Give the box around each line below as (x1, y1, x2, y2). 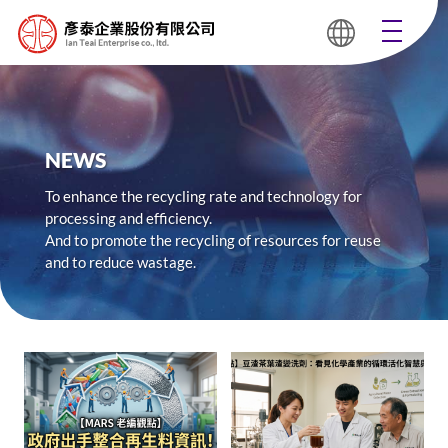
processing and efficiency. (44, 209, 212, 227)
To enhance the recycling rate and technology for (44, 187, 362, 205)
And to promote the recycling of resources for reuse (44, 231, 381, 249)
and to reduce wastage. (44, 253, 196, 271)
